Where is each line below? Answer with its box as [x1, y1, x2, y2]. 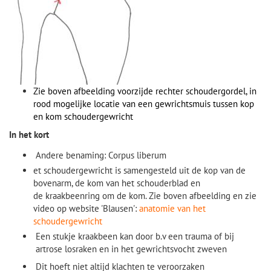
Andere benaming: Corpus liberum [36, 149, 166, 161]
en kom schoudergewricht [33, 111, 133, 122]
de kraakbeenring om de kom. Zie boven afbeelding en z [33, 190, 249, 201]
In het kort [9, 129, 49, 140]
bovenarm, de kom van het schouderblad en [33, 177, 200, 189]
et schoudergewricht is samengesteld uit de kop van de [33, 165, 246, 176]
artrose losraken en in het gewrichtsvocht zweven [36, 243, 227, 255]
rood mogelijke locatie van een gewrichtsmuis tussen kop [33, 98, 254, 109]
